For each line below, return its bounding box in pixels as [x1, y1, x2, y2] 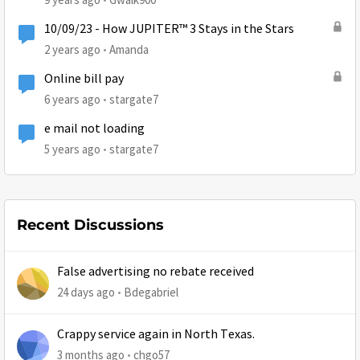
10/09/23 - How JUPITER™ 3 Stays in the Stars [44, 21, 294, 38]
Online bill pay [44, 71, 124, 88]
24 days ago [57, 284, 115, 301]
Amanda [109, 42, 149, 58]
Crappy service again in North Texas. [57, 326, 255, 343]
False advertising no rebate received [57, 264, 254, 280]
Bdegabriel [124, 284, 178, 301]
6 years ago [44, 92, 100, 108]
